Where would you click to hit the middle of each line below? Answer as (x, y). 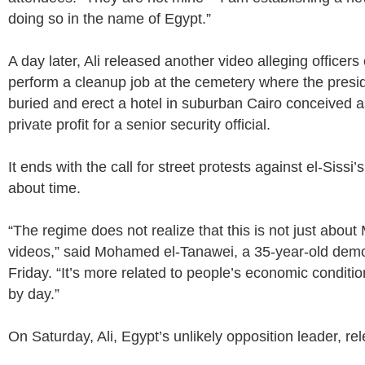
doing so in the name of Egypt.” (110, 19)
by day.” (34, 294)
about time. (44, 188)
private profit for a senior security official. (139, 125)
